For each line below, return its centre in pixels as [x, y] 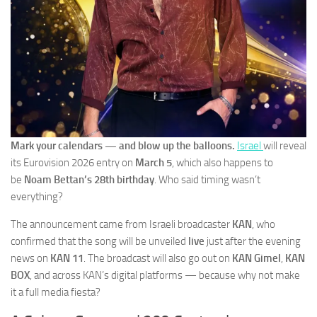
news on [30, 259]
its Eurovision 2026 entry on [73, 163]
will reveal [285, 146]
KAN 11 [67, 259]
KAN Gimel [257, 259]
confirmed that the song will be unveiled [99, 242]
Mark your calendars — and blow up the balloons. [123, 146]
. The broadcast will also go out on [158, 259]
